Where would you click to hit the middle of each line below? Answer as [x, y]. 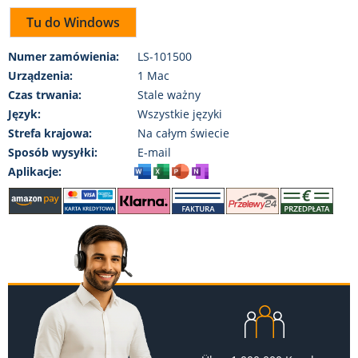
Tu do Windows [73, 23]
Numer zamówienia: [64, 57]
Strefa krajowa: [50, 133]
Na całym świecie [183, 133]
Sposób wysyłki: [53, 153]
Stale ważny [169, 95]
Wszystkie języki [179, 114]
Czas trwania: [45, 95]
